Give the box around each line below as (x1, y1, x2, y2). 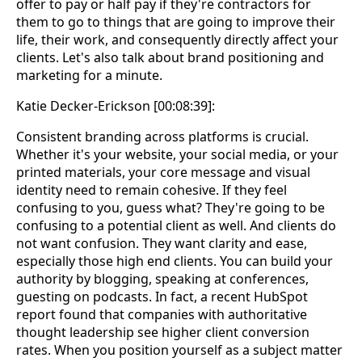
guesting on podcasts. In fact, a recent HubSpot (16, 288, 308, 306)
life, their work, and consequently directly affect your (16, 31, 339, 49)
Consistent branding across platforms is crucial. (16, 128, 309, 146)
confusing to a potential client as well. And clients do (16, 217, 336, 235)
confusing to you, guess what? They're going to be (16, 199, 325, 217)
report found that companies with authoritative (16, 305, 307, 324)
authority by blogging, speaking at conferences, (16, 270, 309, 288)
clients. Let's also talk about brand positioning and (16, 48, 324, 67)
